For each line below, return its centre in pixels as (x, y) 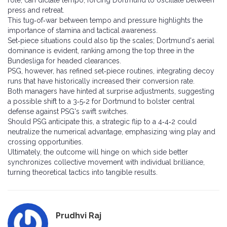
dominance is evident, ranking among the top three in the (101, 51)
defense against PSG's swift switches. (68, 112)
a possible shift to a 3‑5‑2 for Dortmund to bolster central (101, 102)
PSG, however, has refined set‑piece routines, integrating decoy (111, 71)
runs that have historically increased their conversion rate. (101, 81)
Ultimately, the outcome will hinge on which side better (98, 152)
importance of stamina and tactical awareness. (83, 31)
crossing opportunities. (45, 142)
